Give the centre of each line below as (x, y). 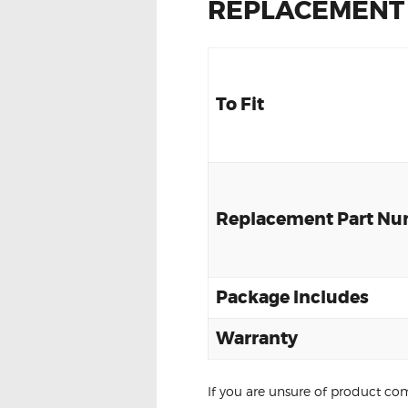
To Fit (240, 104)
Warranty (257, 338)
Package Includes (292, 297)
